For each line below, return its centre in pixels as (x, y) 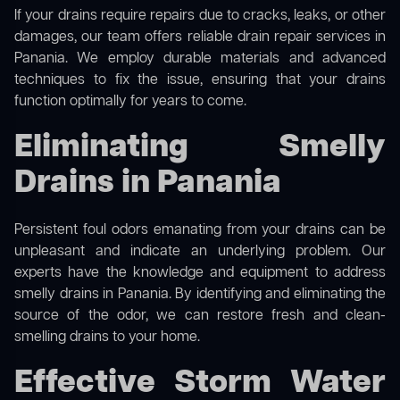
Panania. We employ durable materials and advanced (200, 59)
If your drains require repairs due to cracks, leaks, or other (200, 17)
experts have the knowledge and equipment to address (200, 274)
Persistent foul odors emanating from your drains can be (200, 231)
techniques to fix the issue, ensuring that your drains (200, 81)
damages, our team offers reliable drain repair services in (200, 38)
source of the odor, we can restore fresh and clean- (200, 317)
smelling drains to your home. (107, 338)
